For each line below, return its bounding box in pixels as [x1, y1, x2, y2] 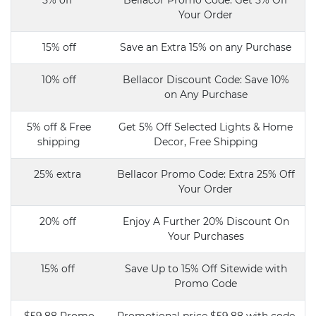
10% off [42, 73, 76, 86]
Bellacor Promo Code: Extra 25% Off [116, 168, 295, 181]
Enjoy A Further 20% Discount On [122, 215, 289, 228]
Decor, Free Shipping [153, 135, 258, 148]
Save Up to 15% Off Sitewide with [124, 262, 287, 275]
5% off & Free [27, 121, 91, 133]
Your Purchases [167, 230, 244, 243]
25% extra [34, 168, 84, 181]
